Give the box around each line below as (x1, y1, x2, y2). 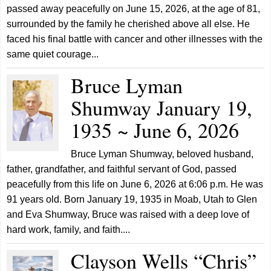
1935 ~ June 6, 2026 (71, 116, 240, 144)
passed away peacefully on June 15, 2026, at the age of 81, (7, 4, 261, 14)
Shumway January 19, (71, 94, 253, 122)
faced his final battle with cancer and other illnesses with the (7, 34, 263, 44)
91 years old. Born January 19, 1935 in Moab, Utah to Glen (7, 194, 258, 204)
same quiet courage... (7, 49, 99, 59)
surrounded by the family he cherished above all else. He (7, 19, 250, 29)
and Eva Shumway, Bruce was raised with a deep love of (7, 209, 250, 220)
